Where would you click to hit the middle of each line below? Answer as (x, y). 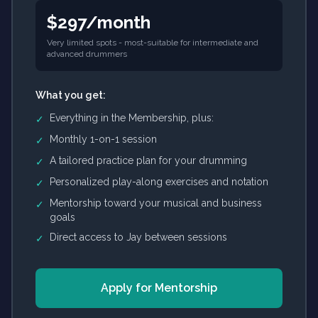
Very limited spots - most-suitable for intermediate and (153, 43)
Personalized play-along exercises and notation (159, 182)
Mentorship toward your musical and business (156, 203)
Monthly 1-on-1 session (103, 139)
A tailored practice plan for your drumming (148, 160)
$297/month (99, 22)
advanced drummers (87, 54)
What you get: (71, 95)
